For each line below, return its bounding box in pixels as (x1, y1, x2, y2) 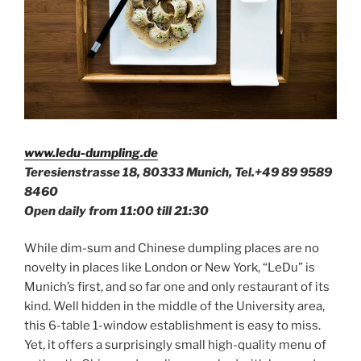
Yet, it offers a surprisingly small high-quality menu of (24, 338, 326, 353)
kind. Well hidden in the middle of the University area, (24, 299, 325, 314)
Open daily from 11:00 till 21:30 (24, 203, 209, 218)
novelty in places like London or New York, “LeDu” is (24, 260, 315, 276)
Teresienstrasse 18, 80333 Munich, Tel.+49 (24, 164, 281, 180)
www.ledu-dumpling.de (24, 145, 158, 160)
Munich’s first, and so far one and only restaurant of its (24, 280, 330, 295)
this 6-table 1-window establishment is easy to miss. (24, 318, 321, 334)
